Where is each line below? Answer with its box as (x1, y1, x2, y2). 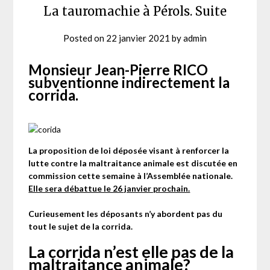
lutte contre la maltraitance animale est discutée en (28, 157, 238, 168)
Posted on (63, 32, 106, 43)
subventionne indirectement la (28, 73, 230, 91)
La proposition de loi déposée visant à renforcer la (28, 145, 230, 155)
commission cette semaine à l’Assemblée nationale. (28, 170, 233, 181)
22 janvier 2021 (106, 32, 170, 43)
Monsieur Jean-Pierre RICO (28, 60, 209, 78)
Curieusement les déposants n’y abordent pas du (28, 208, 223, 219)
